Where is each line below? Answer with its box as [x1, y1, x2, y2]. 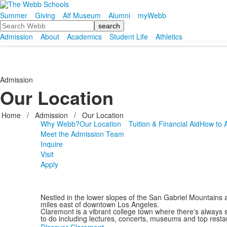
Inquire [40, 139, 63, 149]
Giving [35, 10, 55, 20]
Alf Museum [63, 10, 101, 20]
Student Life [109, 31, 148, 42]
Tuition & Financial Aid [128, 119, 200, 129]
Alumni [108, 10, 130, 20]
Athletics [156, 31, 182, 42]
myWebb [138, 10, 166, 20]
